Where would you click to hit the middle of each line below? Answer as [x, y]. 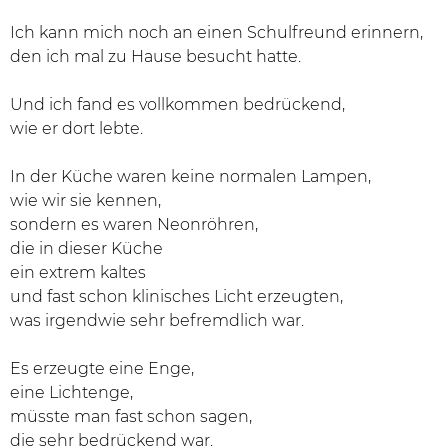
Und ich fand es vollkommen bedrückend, [177, 105]
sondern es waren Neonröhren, [134, 225]
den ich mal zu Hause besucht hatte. [155, 57]
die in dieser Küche [86, 249]
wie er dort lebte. [76, 129]
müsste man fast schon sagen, [131, 417]
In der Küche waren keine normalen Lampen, [190, 177]
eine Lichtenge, [71, 393]
